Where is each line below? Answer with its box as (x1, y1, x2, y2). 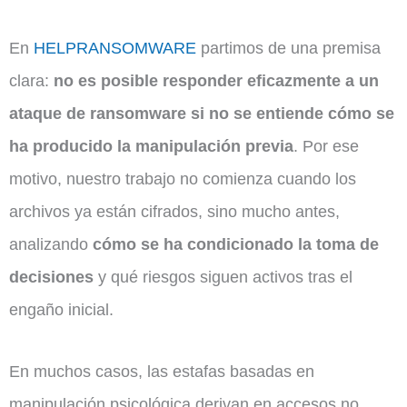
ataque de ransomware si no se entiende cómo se (9, 104, 394, 124)
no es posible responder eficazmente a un (54, 71, 379, 91)
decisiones (9, 267, 94, 287)
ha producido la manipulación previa (9, 136, 293, 156)
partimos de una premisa (196, 38, 381, 58)
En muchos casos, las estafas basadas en (9, 362, 314, 382)
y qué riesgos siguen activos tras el (94, 267, 352, 287)
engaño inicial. (9, 300, 114, 320)
